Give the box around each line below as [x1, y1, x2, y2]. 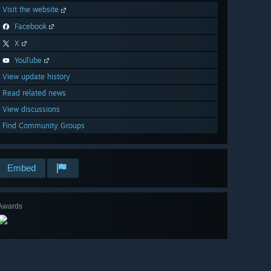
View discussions [2, 105, 60, 114]
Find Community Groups [2, 121, 85, 131]
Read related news [2, 88, 66, 98]
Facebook [15, 22, 47, 31]
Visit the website [2, 5, 61, 15]
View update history [2, 72, 70, 82]
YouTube [15, 56, 42, 65]
